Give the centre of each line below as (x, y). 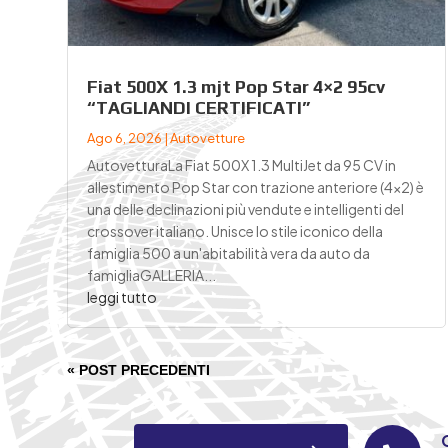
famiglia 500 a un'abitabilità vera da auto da (229, 253)
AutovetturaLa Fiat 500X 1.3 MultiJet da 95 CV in (242, 165)
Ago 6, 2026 (125, 138)
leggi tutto (122, 297)
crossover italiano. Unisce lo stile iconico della (235, 231)
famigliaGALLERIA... (152, 275)
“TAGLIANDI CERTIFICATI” (199, 108)
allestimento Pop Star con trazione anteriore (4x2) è (256, 187)
